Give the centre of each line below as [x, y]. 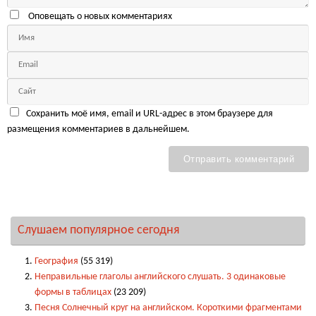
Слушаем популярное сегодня [99, 230]
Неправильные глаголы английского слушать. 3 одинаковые [160, 276]
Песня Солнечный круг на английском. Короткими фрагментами [168, 308]
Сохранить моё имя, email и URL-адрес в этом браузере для [149, 114]
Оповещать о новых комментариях [100, 16]
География [56, 261]
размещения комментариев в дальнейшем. [98, 129]
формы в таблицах [73, 292]
